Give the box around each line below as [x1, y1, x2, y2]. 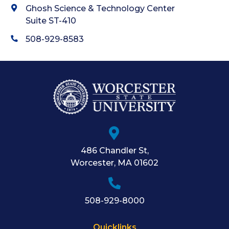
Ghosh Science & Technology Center [26, 4, 175, 14]
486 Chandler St [80, 146, 147, 156]
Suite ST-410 [26, 16, 76, 26]
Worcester [71, 158, 114, 168]
